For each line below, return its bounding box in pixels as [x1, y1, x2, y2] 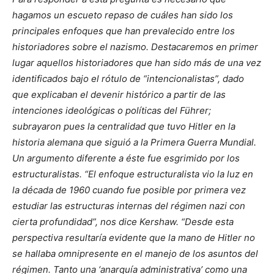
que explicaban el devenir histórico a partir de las [12, 89, 226, 101]
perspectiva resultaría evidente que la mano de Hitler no [12, 232, 255, 244]
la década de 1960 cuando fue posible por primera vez [12, 184, 246, 196]
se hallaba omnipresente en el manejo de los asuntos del [12, 248, 258, 260]
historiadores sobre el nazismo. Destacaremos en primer [12, 41, 258, 53]
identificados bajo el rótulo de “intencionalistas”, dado [12, 73, 244, 85]
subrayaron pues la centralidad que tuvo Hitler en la [12, 120, 235, 133]
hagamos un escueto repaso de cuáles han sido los [12, 9, 233, 21]
